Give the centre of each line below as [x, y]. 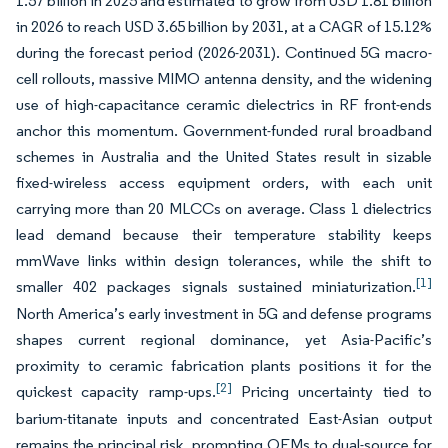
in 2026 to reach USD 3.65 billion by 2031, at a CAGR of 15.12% [224, 26]
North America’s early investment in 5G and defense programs [224, 313]
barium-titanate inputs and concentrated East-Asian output [224, 418]
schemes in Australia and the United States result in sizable [224, 156]
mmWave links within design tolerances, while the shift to [224, 260]
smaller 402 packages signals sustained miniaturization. [216, 286]
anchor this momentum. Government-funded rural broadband [224, 130]
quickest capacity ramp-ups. [116, 391]
